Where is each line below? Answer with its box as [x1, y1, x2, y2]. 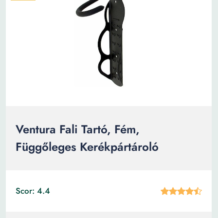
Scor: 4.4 [16, 185, 50, 197]
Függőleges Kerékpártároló [16, 138, 159, 155]
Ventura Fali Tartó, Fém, [16, 121, 140, 138]
